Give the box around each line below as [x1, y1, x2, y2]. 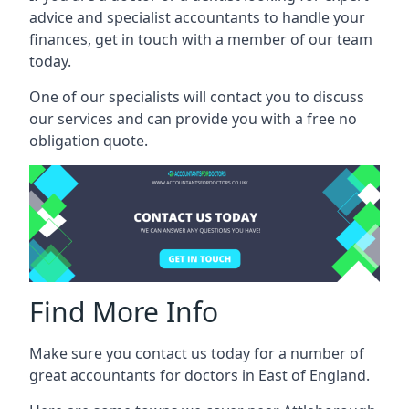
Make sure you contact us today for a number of [29, 342, 364, 363]
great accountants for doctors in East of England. [29, 364, 370, 385]
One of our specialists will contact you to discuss [29, 86, 364, 107]
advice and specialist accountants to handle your [29, 6, 365, 27]
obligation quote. [29, 130, 148, 151]
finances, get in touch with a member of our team [29, 28, 372, 49]
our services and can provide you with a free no [29, 108, 357, 129]
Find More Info [29, 292, 218, 330]
